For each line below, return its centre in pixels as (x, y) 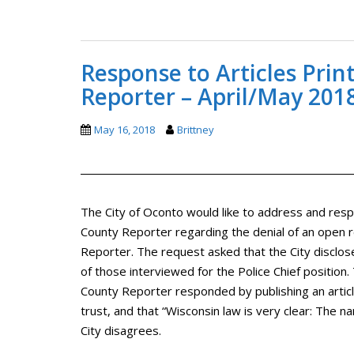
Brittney (196, 129)
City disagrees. (121, 330)
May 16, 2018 (124, 129)
